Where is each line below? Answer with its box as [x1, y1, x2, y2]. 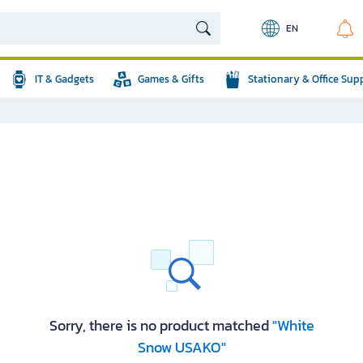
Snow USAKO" [137, 336, 226, 358]
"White [271, 314, 314, 336]
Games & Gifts [138, 71, 204, 87]
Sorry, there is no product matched [49, 314, 272, 336]
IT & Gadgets [35, 71, 94, 87]
